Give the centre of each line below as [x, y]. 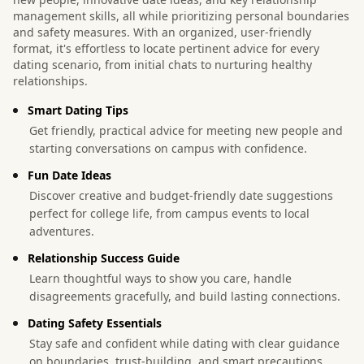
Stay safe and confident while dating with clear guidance [184, 343]
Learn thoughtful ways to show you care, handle [160, 278]
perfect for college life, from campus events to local [169, 213]
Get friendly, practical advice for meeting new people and [186, 130]
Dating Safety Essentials [95, 323]
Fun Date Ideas [69, 175]
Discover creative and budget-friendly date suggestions [181, 195]
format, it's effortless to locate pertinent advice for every [166, 48]
